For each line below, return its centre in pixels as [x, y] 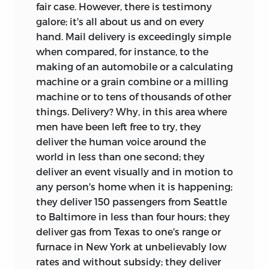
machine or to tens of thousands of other [134, 96]
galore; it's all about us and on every [120, 21]
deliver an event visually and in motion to [134, 171]
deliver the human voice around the [121, 141]
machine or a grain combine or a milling [132, 81]
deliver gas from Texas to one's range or [128, 231]
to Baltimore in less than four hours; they [133, 216]
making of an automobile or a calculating [134, 66]
